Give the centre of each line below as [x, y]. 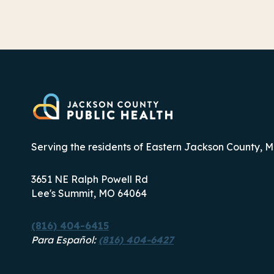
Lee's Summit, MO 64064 [89, 193]
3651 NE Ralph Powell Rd [90, 179]
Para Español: [65, 240]
